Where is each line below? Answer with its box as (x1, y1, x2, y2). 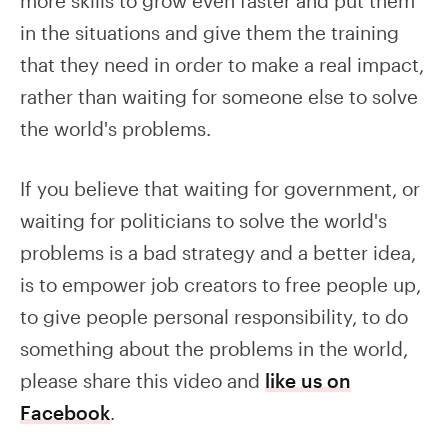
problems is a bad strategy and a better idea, (20, 241, 416, 265)
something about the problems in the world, (20, 337, 408, 361)
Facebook (20, 401, 110, 425)
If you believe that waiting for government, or (20, 177, 420, 201)
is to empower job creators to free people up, (20, 273, 421, 297)
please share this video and (20, 369, 265, 393)
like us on (265, 369, 351, 393)
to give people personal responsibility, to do (20, 305, 408, 329)
